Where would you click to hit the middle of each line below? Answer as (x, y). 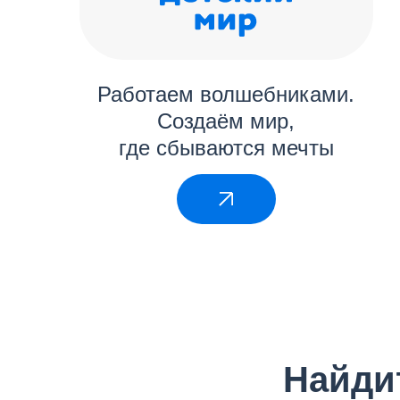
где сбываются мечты (226, 147)
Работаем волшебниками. (226, 94)
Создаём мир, (226, 121)
